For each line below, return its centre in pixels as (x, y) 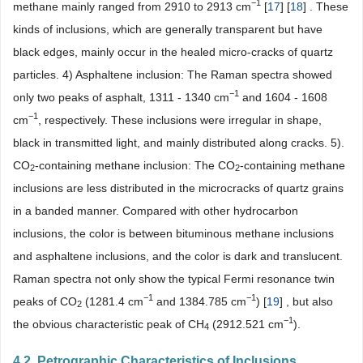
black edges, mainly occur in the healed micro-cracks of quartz (173, 51)
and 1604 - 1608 (283, 97)
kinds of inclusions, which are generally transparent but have (168, 29)
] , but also (306, 301)
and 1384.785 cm (200, 301)
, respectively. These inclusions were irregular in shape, (180, 120)
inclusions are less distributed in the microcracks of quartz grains (178, 188)
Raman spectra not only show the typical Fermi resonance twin (174, 278)
